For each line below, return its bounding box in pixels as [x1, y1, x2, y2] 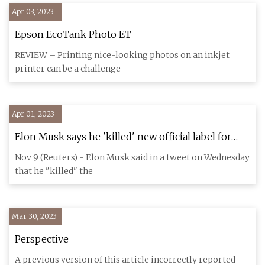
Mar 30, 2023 [12, 212, 57, 221]
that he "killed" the [15, 166, 93, 176]
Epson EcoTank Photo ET [15, 28, 131, 40]
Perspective [15, 233, 69, 245]
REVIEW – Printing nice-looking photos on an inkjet [15, 50, 230, 60]
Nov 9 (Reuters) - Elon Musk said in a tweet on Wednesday [15, 152, 250, 163]
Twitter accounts [15, 147, 92, 159]
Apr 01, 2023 [12, 109, 54, 118]
